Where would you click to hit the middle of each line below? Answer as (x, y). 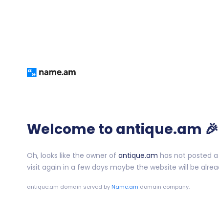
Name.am (125, 187)
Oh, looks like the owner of (72, 156)
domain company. (164, 187)
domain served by (85, 187)
